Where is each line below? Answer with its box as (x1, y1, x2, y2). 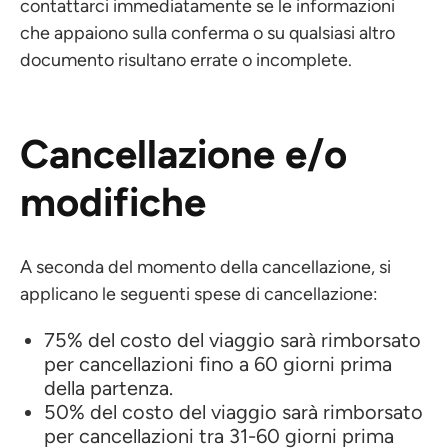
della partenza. (44, 376, 173, 400)
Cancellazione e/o (20, 130, 347, 178)
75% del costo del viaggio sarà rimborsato (44, 328, 421, 352)
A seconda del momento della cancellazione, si (20, 256, 391, 278)
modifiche (20, 178, 206, 226)
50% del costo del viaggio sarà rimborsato (44, 400, 423, 424)
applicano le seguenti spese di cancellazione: (20, 283, 378, 305)
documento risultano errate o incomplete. (20, 49, 352, 71)
